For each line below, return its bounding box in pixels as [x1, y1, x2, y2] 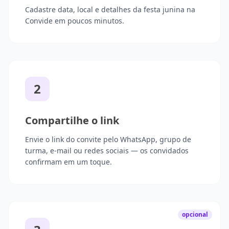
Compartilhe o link [25, 113, 119, 128]
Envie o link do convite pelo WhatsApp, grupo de [25, 134, 191, 145]
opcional [182, 210, 208, 219]
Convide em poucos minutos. [25, 16, 124, 26]
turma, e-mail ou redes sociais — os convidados [25, 146, 189, 156]
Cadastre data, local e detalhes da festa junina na [25, 5, 195, 15]
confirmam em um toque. [25, 157, 112, 167]
